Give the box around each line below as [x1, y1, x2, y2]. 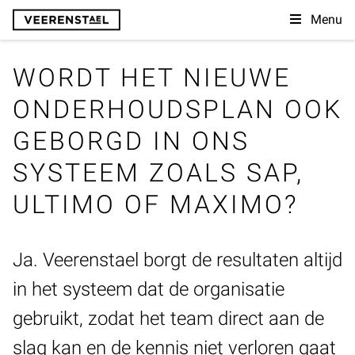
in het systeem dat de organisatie [13, 278, 284, 300]
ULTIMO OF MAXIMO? [13, 189, 299, 219]
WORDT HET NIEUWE [13, 63, 291, 93]
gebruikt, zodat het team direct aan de [13, 307, 324, 330]
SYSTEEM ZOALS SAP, [13, 158, 303, 188]
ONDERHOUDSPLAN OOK [13, 94, 342, 124]
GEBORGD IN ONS [13, 126, 250, 156]
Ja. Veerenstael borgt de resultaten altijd [13, 249, 342, 271]
